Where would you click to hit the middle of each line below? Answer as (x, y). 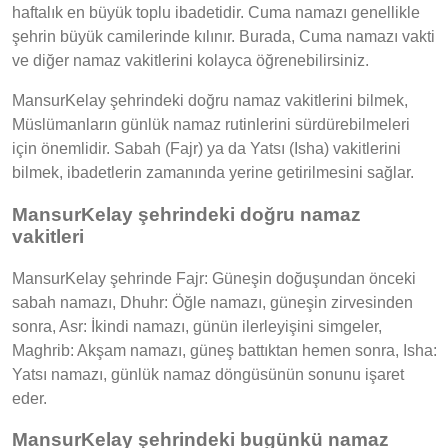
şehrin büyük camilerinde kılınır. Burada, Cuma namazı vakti (223, 37)
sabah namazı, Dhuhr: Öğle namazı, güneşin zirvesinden (212, 302)
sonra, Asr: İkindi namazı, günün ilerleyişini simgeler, (197, 326)
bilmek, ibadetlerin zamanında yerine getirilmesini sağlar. (213, 173)
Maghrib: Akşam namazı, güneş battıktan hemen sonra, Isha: (224, 350)
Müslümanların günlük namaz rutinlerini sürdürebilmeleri (211, 125)
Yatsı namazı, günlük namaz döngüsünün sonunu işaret (208, 374)
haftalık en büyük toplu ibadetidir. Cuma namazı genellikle (216, 13)
